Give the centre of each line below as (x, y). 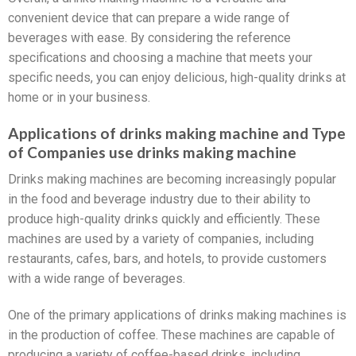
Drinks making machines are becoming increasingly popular (172, 180)
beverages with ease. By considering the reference (149, 38)
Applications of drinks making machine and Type (177, 133)
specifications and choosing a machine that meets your (160, 58)
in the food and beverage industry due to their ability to (159, 199)
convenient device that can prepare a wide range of (149, 18)
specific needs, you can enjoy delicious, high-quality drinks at (177, 78)
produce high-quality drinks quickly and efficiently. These (164, 219)
